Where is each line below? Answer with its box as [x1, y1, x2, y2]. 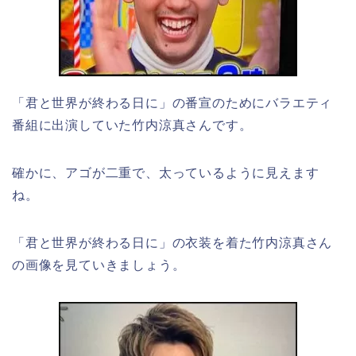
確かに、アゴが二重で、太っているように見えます [12, 165, 319, 180]
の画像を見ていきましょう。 [12, 257, 186, 272]
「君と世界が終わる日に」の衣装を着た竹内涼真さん [12, 235, 333, 250]
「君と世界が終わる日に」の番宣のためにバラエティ [12, 95, 333, 110]
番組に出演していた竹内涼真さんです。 [12, 118, 253, 132]
